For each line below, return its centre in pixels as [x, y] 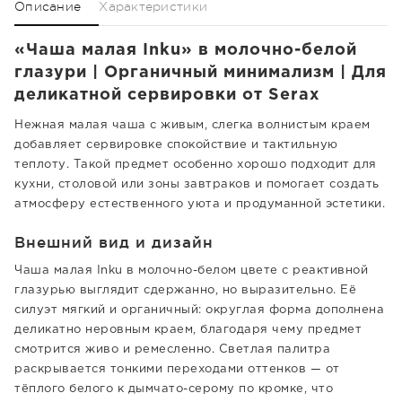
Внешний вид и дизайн [114, 242]
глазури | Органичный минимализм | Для [201, 73]
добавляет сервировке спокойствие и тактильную [176, 145]
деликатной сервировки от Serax [167, 95]
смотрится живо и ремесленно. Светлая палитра [172, 350]
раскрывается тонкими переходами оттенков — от [177, 369]
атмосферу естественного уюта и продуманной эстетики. [200, 204]
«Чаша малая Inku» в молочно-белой [186, 50]
